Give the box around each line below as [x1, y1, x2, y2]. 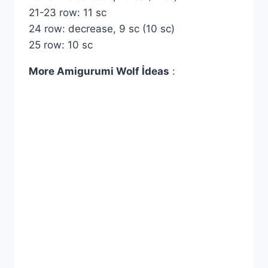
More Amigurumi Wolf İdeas [29, 65, 169, 78]
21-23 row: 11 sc [29, 7, 106, 19]
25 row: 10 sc [29, 39, 93, 51]
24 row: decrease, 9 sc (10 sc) [29, 23, 175, 35]
